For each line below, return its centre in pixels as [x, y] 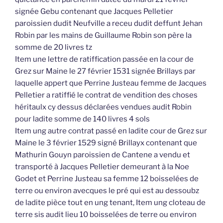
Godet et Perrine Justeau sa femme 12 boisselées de [107, 179]
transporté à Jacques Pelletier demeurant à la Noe [102, 167]
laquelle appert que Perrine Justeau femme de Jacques [111, 83]
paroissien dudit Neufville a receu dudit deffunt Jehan [109, 24]
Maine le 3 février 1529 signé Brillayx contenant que [106, 143]
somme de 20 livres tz [54, 48]
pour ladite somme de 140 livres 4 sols [82, 119]
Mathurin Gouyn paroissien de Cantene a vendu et [103, 155]
